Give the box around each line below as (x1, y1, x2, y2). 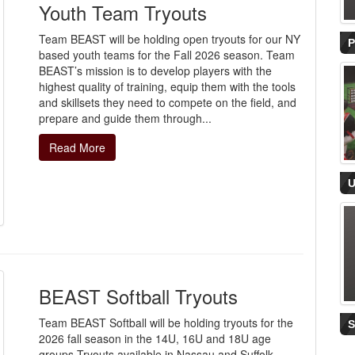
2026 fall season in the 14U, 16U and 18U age (39, 330, 271, 346)
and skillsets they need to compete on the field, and (39, 94, 296, 110)
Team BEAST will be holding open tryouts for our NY (39, 31, 300, 47)
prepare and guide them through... (39, 110, 212, 126)
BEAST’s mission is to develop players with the (39, 63, 272, 78)
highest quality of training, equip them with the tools (39, 78, 296, 94)
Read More (49, 139, 105, 155)
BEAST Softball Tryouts (39, 281, 238, 310)
